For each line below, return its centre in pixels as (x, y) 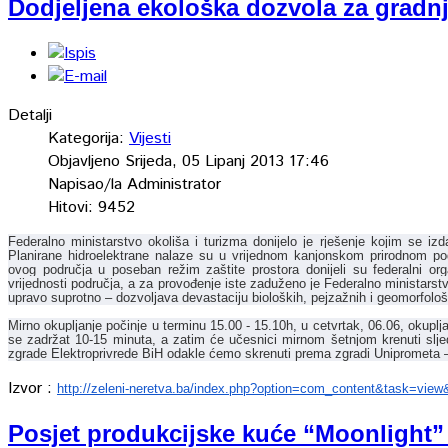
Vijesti (150, 138)
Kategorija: (88, 138)
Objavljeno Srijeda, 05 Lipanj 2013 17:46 (188, 161)
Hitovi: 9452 (91, 207)
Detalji (30, 115)
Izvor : (32, 388)
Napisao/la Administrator (134, 184)
